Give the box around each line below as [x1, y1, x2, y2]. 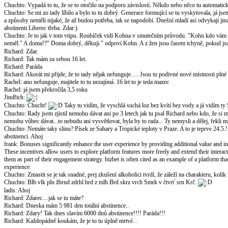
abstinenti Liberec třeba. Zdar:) [4, 24, 77, 32]
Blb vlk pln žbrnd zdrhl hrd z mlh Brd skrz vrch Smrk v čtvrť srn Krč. [27, 178, 198, 186]
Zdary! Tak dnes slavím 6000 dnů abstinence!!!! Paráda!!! [26, 209, 165, 217]
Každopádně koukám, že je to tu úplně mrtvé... [26, 217, 137, 224]
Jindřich [4, 93, 23, 101]
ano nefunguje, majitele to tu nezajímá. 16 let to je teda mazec [23, 78, 169, 85]
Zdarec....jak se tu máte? [26, 194, 83, 202]
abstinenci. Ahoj [4, 132, 43, 140]
